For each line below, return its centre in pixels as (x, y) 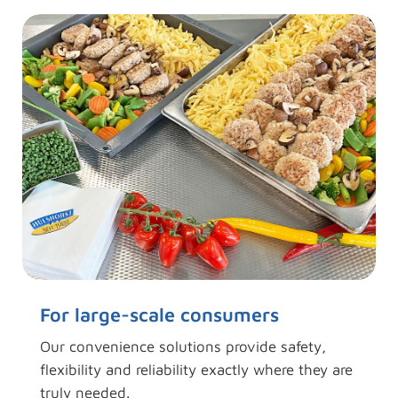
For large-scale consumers (159, 315)
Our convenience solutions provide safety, (183, 347)
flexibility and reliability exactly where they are (196, 370)
